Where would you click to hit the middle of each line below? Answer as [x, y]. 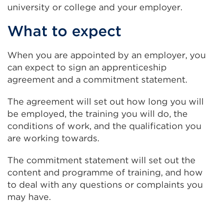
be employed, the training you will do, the [98, 114]
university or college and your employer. [95, 7]
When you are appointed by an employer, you [107, 55]
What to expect [64, 31]
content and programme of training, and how [105, 172]
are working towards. [53, 138]
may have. [29, 197]
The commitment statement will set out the [101, 160]
